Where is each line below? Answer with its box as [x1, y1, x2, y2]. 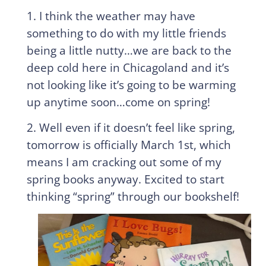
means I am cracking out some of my [26, 154, 221, 170]
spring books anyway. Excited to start [26, 171, 224, 188]
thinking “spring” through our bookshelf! [26, 188, 239, 205]
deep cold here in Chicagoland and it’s [26, 59, 229, 76]
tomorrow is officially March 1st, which [26, 137, 231, 153]
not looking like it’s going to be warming [26, 77, 236, 93]
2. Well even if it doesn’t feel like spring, [26, 119, 235, 136]
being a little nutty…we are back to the [26, 42, 232, 59]
